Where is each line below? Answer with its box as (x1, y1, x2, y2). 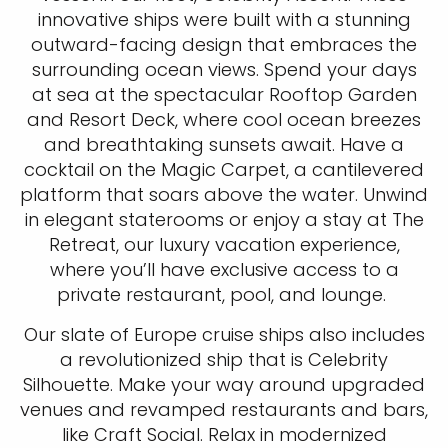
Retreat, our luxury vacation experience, (48, 232, 400, 258)
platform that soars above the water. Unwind (20, 182, 428, 208)
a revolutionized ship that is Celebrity (60, 347, 388, 373)
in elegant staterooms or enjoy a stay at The (24, 207, 424, 233)
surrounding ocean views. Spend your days (31, 57, 417, 83)
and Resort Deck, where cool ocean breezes (27, 107, 421, 133)
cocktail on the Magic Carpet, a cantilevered (24, 157, 424, 183)
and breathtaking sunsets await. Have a (44, 132, 404, 158)
